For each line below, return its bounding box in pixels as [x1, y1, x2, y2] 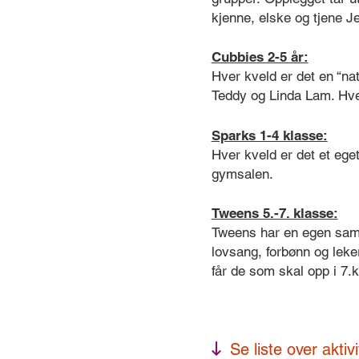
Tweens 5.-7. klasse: [211, 205, 338, 222]
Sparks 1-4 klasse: [211, 127, 328, 143]
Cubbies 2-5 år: [211, 49, 309, 66]
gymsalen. [211, 165, 281, 182]
